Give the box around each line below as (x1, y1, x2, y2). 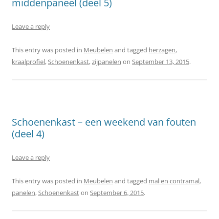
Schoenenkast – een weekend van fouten (12, 115, 196, 129)
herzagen (149, 45, 175, 54)
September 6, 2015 (90, 188, 144, 197)
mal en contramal (149, 176, 199, 185)
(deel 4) (12, 127, 44, 140)
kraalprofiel (12, 57, 45, 66)
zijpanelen (92, 57, 121, 66)
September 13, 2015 (132, 57, 189, 66)
